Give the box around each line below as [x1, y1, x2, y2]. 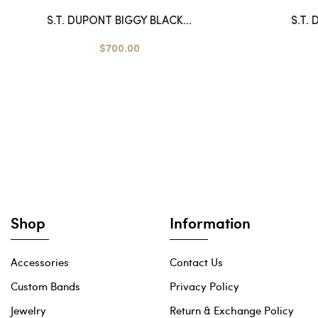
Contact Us [170, 255, 223, 270]
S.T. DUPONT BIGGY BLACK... [47, 16, 192, 27]
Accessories [11, 255, 69, 270]
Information [170, 212, 251, 234]
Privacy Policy [170, 279, 239, 294]
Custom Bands [11, 279, 80, 294]
